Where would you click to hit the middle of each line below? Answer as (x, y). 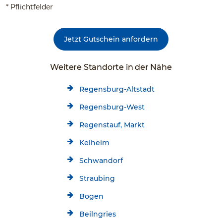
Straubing (97, 178)
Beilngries (98, 214)
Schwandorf (101, 160)
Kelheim (94, 142)
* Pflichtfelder (29, 7)
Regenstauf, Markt (112, 125)
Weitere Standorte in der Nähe (111, 67)
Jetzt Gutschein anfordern (111, 39)
